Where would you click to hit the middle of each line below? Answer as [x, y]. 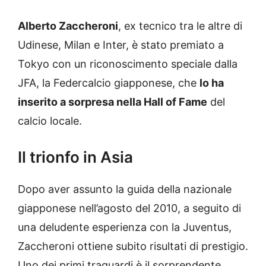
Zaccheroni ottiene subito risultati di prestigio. [133, 246]
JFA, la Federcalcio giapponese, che [109, 83]
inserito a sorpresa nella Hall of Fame [113, 102]
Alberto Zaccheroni [68, 26]
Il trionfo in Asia [75, 157]
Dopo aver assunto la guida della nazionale [125, 189]
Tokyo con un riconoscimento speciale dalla [128, 64]
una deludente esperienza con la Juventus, [125, 227]
